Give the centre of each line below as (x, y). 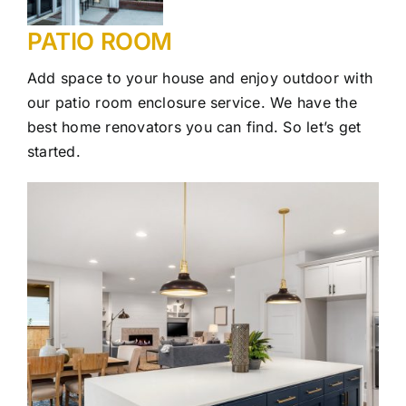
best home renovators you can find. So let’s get (194, 126)
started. (54, 151)
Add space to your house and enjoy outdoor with (200, 77)
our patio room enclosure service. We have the (192, 102)
